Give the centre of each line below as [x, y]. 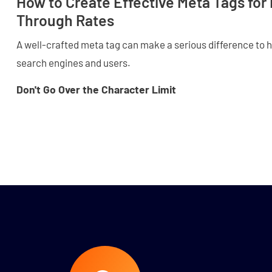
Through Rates [65, 20]
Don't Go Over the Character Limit [96, 89]
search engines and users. [74, 63]
